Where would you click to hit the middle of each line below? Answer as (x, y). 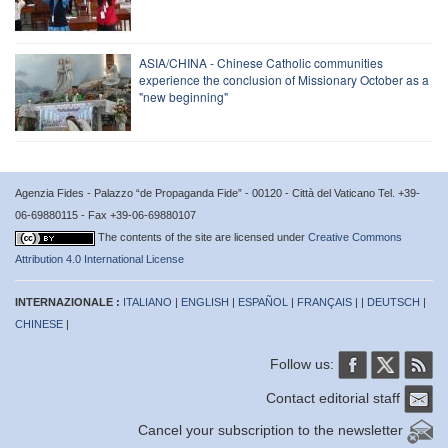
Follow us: (304, 363)
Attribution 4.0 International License (99, 258)
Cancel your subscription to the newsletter (272, 430)
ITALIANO (147, 301)
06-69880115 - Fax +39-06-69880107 (105, 214)
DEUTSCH (393, 301)
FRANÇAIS (324, 301)
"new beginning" (183, 96)
